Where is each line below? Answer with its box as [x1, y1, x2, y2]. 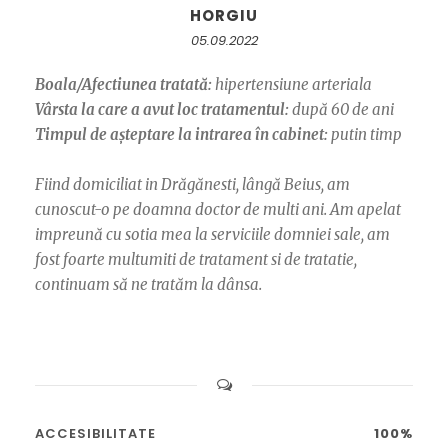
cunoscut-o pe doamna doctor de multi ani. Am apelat [35, 200, 401, 220]
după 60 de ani [289, 100, 394, 120]
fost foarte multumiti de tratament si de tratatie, [35, 250, 357, 270]
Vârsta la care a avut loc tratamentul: [35, 100, 289, 120]
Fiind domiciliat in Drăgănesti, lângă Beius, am [35, 175, 350, 195]
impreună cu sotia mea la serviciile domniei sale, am [35, 225, 390, 245]
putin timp [328, 125, 402, 145]
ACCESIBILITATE [35, 424, 156, 444]
